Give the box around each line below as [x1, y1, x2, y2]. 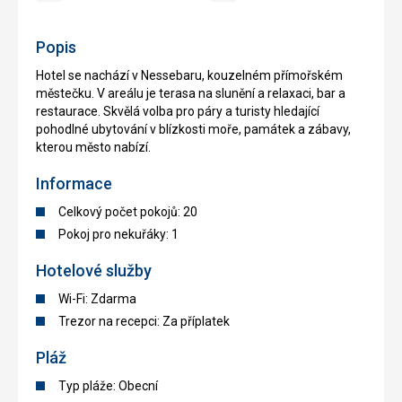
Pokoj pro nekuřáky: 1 [58, 227, 179, 242]
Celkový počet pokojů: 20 [58, 205, 197, 220]
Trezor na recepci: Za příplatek [58, 314, 230, 329]
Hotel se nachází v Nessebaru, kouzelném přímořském [36, 68, 343, 83]
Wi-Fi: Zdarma [58, 292, 136, 307]
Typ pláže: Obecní [58, 379, 158, 394]
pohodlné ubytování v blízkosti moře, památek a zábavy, [36, 122, 351, 137]
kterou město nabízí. [36, 140, 151, 155]
